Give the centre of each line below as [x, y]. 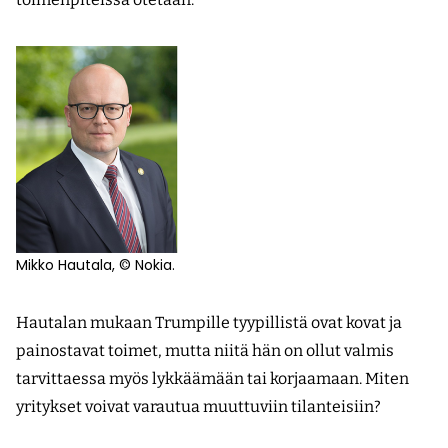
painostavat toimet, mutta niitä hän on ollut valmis [205, 351]
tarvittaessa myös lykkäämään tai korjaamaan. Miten [212, 379]
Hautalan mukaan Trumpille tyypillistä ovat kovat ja [209, 323]
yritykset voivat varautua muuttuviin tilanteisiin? [198, 407]
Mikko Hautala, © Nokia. [95, 265]
